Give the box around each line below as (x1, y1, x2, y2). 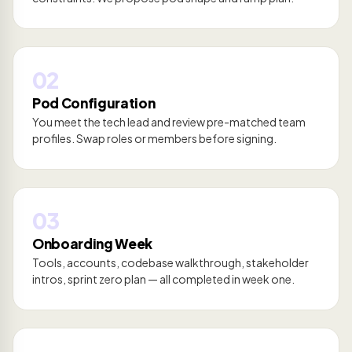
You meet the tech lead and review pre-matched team (32, 115, 306, 130)
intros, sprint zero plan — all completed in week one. (32, 272, 295, 287)
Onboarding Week (32, 235, 152, 253)
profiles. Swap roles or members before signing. (32, 131, 277, 146)
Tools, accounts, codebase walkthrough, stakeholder (32, 255, 309, 270)
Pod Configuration (32, 94, 156, 112)
